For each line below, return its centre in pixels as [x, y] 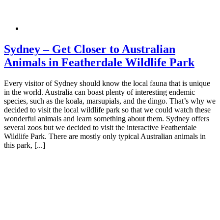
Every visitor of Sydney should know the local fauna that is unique [107, 83]
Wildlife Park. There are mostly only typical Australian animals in [105, 136]
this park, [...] [25, 145]
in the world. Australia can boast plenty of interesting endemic [99, 92]
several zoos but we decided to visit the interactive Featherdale [100, 127]
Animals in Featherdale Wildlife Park [99, 62]
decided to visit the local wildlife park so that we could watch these [107, 110]
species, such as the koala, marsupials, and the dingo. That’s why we [110, 101]
